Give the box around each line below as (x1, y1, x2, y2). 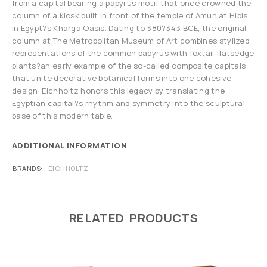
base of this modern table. (12, 110, 113, 122)
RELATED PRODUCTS (69, 210, 198, 226)
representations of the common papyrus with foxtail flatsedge (12, 48, 254, 59)
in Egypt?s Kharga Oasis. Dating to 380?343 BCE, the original (12, 23, 247, 34)
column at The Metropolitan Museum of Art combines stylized (12, 35, 250, 46)
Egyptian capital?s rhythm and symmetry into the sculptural (12, 98, 245, 109)
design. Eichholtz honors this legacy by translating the (12, 85, 225, 97)
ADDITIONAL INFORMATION (12, 140, 128, 151)
